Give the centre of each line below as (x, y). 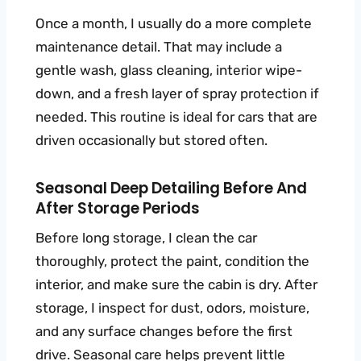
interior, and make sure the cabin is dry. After (176, 284)
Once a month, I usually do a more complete (174, 24)
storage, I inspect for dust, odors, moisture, (172, 307)
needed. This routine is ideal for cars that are (176, 117)
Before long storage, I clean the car (146, 237)
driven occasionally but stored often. (151, 141)
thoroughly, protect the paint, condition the (172, 261)
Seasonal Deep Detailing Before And (171, 189)
